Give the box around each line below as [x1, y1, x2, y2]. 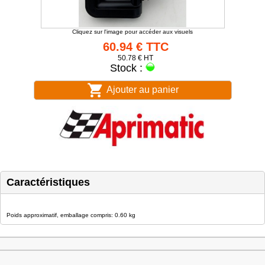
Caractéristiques [7, 176, 90, 188]
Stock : [110, 62, 146, 74]
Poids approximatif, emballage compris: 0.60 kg [7, 211, 135, 218]
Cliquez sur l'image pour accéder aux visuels [72, 28, 193, 35]
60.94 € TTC [102, 40, 169, 53]
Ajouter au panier [104, 84, 179, 95]
